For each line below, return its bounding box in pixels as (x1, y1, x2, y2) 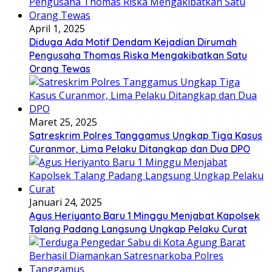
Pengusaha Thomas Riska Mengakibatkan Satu (29, 49, 247, 61)
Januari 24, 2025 (29, 195, 102, 209)
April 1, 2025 (29, 21, 85, 35)
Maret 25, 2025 (29, 115, 97, 129)
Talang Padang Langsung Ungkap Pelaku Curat (29, 222, 247, 235)
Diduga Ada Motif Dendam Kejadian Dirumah (29, 35, 237, 48)
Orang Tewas (29, 62, 90, 75)
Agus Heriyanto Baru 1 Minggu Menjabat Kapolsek (29, 209, 260, 222)
